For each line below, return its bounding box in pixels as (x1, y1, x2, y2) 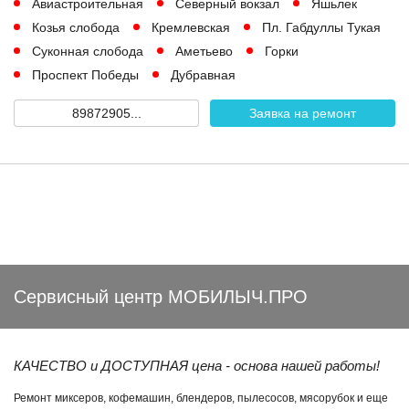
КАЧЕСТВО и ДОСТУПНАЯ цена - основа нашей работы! (14, 358, 380, 373)
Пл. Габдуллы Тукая (262, 20, 381, 35)
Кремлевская (152, 20, 230, 35)
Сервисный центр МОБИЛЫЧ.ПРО (14, 287, 308, 307)
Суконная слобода (32, 44, 143, 58)
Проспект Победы (32, 68, 139, 82)
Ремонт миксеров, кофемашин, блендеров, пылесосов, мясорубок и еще (14, 392, 388, 404)
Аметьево (175, 44, 233, 58)
